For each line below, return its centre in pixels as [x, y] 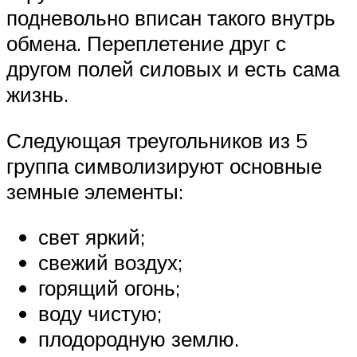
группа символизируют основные [164, 165]
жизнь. [37, 94]
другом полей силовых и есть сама [173, 69]
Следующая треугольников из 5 [157, 140]
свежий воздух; [110, 263]
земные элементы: [95, 191]
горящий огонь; [109, 288]
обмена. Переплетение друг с [146, 43]
